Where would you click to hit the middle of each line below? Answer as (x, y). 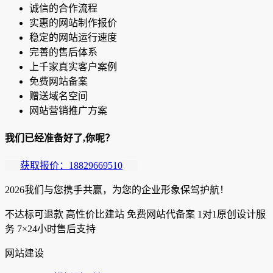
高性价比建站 (95, 214)
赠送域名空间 (58, 96)
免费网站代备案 (161, 214)
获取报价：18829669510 (71, 166)
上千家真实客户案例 (73, 66)
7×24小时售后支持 (56, 229)
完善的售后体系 (63, 52)
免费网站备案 (58, 81)
